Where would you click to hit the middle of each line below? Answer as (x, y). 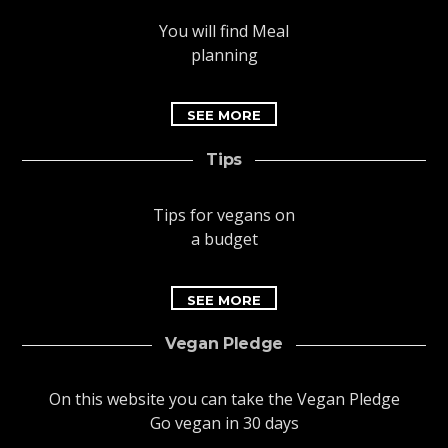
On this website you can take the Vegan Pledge (224, 399)
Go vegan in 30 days (224, 423)
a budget (224, 238)
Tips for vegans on (224, 214)
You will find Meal (224, 30)
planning (224, 54)
